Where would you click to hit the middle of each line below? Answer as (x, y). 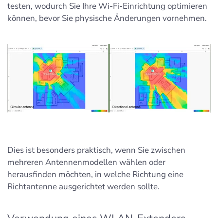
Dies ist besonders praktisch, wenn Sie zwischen (96, 150)
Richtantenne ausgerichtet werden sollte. (83, 187)
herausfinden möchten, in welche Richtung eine (95, 175)
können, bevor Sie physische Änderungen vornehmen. (107, 18)
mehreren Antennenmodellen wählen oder (86, 163)
